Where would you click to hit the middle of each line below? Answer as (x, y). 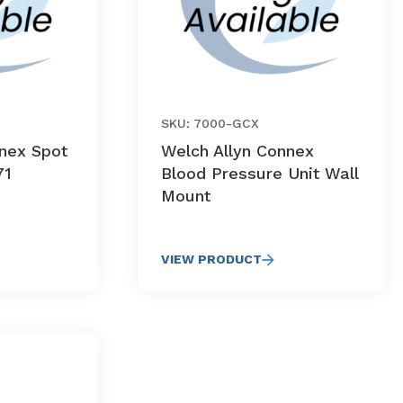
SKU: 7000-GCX (210, 123)
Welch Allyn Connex (237, 151)
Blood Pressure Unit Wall (259, 173)
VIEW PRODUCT (211, 259)
